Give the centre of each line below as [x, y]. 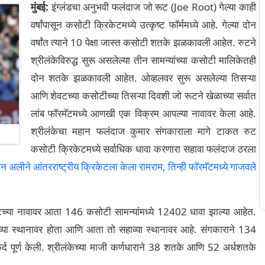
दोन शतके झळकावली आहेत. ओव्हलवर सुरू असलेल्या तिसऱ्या [143, 78]
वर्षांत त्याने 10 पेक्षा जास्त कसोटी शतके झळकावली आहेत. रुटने [143, 42]
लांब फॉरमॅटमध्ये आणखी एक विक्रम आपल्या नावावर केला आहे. [143, 113]
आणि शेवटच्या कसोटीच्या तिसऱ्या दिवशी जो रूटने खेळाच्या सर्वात [143, 96]
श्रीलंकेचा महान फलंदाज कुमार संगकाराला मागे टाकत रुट [143, 131]
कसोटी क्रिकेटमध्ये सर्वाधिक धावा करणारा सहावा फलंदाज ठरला [143, 149]
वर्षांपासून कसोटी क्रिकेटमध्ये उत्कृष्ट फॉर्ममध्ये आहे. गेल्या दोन [143, 25]
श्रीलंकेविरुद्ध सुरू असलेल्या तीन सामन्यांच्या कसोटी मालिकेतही [143, 60]
